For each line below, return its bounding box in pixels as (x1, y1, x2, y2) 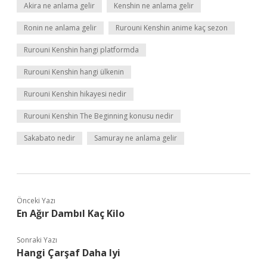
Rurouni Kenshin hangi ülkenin (24, 67, 124, 77)
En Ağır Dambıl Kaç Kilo (17, 207, 125, 220)
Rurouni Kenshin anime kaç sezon (116, 23, 228, 33)
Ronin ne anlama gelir (24, 23, 97, 33)
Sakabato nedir (24, 133, 75, 143)
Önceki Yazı (17, 195, 55, 206)
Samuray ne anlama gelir (94, 133, 177, 143)
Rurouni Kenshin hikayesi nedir (24, 89, 126, 99)
